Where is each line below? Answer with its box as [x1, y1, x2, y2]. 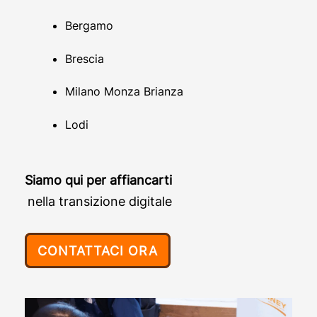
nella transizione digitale [27, 193, 172, 209]
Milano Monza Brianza [65, 84, 183, 99]
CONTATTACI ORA [37, 243, 158, 258]
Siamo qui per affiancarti [24, 172, 172, 188]
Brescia [65, 51, 104, 66]
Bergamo [65, 18, 113, 33]
